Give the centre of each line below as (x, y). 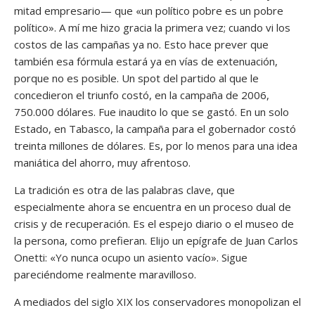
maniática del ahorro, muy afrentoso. (102, 162)
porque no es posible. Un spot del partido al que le (136, 78)
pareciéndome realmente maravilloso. (105, 274)
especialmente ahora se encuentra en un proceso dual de (153, 206)
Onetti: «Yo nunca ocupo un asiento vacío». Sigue (131, 257)
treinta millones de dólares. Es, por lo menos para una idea (156, 145)
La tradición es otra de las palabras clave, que (124, 189)
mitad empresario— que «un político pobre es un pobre (149, 10)
